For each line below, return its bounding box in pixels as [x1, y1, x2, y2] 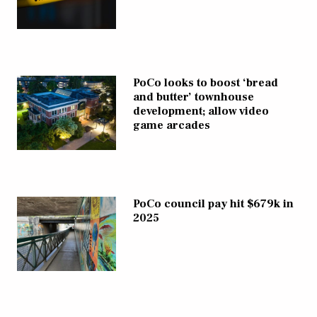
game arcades [133, 117, 210, 132]
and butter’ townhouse [133, 89, 254, 104]
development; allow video [133, 103, 269, 118]
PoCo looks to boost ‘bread [133, 75, 278, 90]
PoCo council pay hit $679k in [133, 196, 294, 211]
